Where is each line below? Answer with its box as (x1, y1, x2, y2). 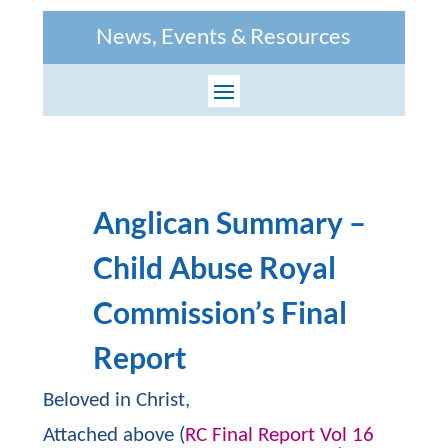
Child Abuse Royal (92, 248, 336, 285)
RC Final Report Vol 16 (184, 424, 374, 446)
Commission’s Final (92, 293, 347, 330)
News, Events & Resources (96, 21, 352, 49)
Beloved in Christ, (42, 389, 190, 411)
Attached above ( (42, 424, 185, 446)
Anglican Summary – (92, 203, 366, 240)
